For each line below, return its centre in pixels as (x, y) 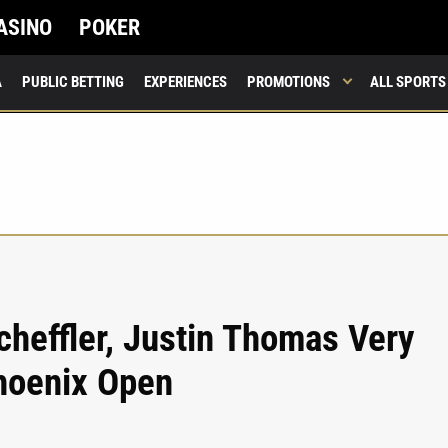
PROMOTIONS (288, 82)
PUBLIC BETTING (73, 82)
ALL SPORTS (408, 82)
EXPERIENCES (185, 82)
